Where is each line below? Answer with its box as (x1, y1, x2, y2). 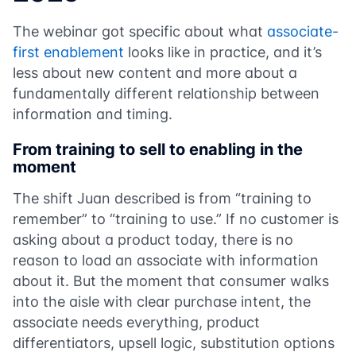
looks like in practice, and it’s (124, 44, 322, 61)
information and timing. (13, 106, 172, 123)
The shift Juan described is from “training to (13, 190, 311, 207)
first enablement (13, 44, 124, 61)
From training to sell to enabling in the (13, 140, 303, 160)
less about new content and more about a (13, 64, 297, 82)
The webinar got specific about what (13, 23, 267, 41)
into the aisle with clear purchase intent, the (13, 293, 311, 311)
